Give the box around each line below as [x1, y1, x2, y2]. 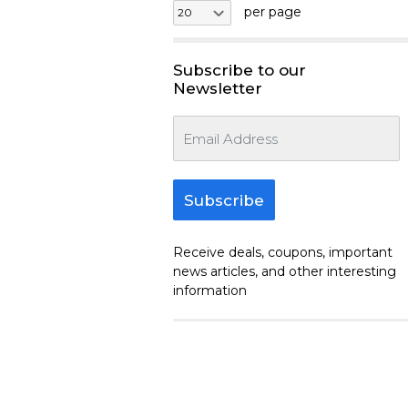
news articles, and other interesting [173, 263, 396, 280]
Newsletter [173, 79, 262, 97]
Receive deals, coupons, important [173, 244, 393, 260]
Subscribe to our [173, 61, 306, 79]
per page [240, 4, 301, 20]
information [173, 282, 247, 299]
